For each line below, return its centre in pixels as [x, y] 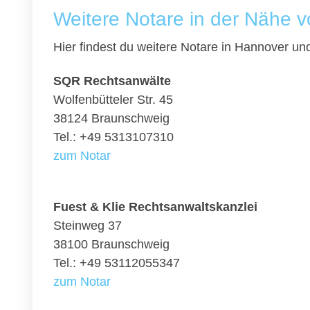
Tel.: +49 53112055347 [117, 263]
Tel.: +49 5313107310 [113, 137]
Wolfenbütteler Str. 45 [113, 100]
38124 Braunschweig [111, 118]
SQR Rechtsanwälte [112, 81]
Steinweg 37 [88, 226]
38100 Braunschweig [111, 244]
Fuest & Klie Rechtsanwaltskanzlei [155, 207]
